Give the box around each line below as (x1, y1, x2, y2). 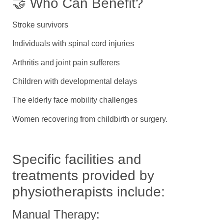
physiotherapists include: (12, 184, 165, 199)
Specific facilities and (12, 151, 141, 167)
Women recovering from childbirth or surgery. (12, 114, 167, 123)
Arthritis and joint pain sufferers (12, 58, 120, 67)
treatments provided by (12, 167, 154, 183)
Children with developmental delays (12, 77, 137, 85)
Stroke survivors (12, 20, 68, 29)
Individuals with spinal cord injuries (12, 39, 134, 48)
